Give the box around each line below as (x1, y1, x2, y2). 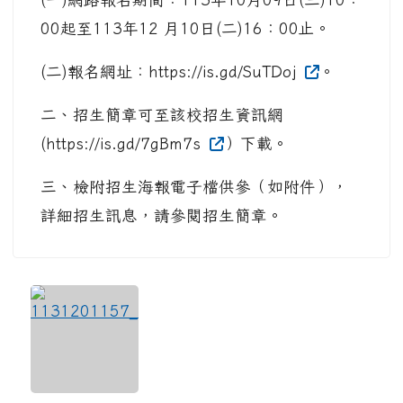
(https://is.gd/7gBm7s (40, 136, 206, 151)
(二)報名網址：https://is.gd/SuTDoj (40, 64, 301, 79)
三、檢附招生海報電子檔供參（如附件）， (40, 179, 348, 194)
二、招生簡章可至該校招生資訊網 (40, 107, 283, 122)
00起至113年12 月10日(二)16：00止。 (40, 21, 331, 36)
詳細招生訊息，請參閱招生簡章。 (40, 208, 283, 223)
